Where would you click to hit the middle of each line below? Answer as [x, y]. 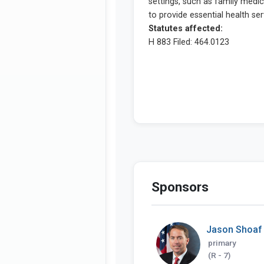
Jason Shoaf [234, 229]
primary [222, 242]
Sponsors [180, 187]
